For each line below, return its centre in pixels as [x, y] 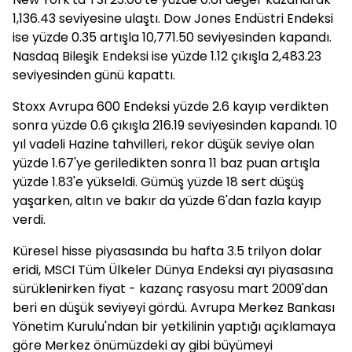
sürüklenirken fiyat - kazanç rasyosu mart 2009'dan [170, 289]
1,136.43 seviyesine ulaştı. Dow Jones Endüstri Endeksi [173, 18]
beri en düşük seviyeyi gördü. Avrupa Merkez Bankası [174, 308]
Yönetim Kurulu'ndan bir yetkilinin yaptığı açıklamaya [174, 326]
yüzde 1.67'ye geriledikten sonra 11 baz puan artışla [166, 163]
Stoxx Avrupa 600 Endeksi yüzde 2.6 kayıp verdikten [170, 106]
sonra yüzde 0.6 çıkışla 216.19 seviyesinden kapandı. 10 [175, 125]
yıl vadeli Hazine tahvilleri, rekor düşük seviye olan [163, 144]
